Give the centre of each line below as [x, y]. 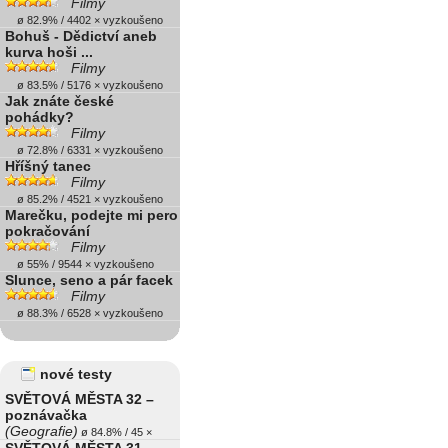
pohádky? [39, 117]
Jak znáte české [59, 101]
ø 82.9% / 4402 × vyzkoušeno [84, 20]
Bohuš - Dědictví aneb [81, 36]
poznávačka [46, 415]
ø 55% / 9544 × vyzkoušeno [79, 264]
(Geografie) [41, 431]
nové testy [76, 374]
